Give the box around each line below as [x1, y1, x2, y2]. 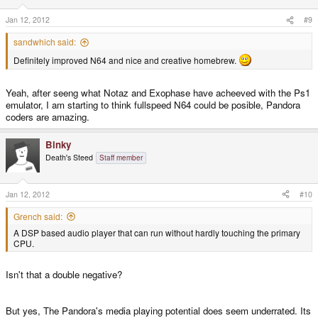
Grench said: [13, 209, 62, 222]
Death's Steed [45, 152, 93, 163]
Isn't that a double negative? [6, 268, 122, 282]
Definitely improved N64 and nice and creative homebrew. [13, 54, 238, 67]
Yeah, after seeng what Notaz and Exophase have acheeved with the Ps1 [6, 86, 310, 100]
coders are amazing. [6, 110, 89, 124]
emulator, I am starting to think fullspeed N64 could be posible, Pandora [6, 98, 300, 112]
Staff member [99, 153, 143, 163]
